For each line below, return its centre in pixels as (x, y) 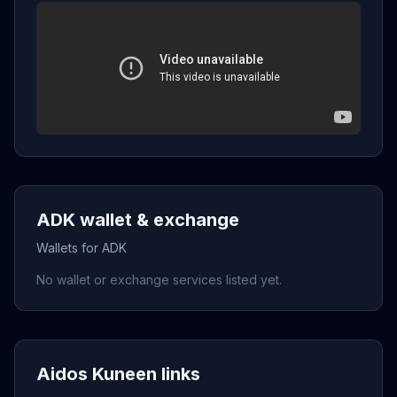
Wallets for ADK (82, 248)
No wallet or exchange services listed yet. (159, 280)
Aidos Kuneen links (118, 374)
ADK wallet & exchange (138, 220)
